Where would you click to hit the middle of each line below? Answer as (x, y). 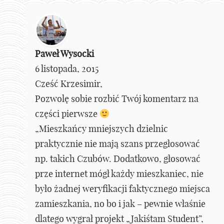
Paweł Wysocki (64, 54)
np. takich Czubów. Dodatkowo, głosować (118, 159)
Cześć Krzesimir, (69, 84)
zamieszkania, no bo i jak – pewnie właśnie (120, 204)
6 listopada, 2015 (67, 69)
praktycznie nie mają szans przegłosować (117, 144)
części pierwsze (67, 114)
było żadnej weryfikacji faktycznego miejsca (122, 189)
